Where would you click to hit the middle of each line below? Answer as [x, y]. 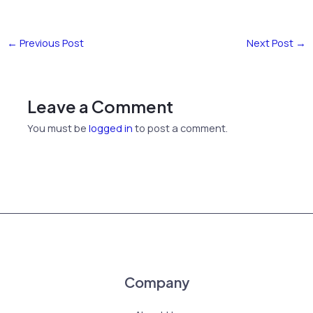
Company [156, 282]
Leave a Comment [101, 107]
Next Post [271, 43]
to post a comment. [181, 128]
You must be [58, 128]
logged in [111, 128]
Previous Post [50, 43]
